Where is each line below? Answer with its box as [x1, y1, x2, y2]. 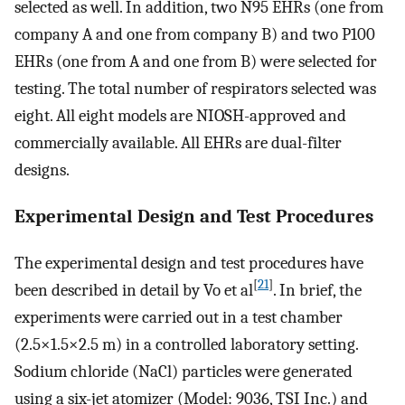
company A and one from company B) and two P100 [14, 24, 375, 45]
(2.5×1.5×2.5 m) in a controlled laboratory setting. [14, 334, 358, 354]
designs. [14, 160, 70, 181]
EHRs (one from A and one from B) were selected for [14, 52, 377, 72]
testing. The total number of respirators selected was [14, 79, 376, 99]
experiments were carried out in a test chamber [14, 306, 343, 327]
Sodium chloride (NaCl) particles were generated [14, 361, 353, 381]
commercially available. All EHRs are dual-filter [14, 133, 342, 154]
